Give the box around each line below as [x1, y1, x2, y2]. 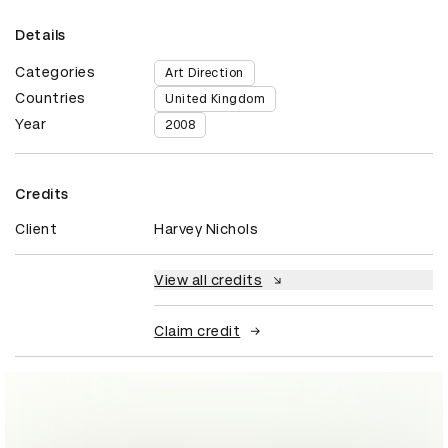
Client [15, 221, 57, 238]
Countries [15, 90, 86, 107]
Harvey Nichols [154, 221, 259, 238]
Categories [15, 64, 95, 81]
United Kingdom [165, 92, 266, 107]
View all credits [154, 272, 263, 289]
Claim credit [154, 323, 241, 340]
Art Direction [165, 66, 244, 81]
